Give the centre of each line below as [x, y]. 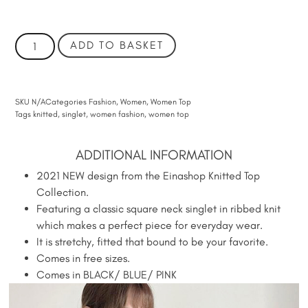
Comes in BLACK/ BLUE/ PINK [107, 274]
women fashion [118, 114]
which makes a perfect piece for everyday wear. [150, 225]
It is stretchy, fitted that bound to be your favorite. [152, 241]
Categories [66, 101]
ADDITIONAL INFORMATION [154, 154]
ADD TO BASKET [117, 45]
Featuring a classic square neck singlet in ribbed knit [158, 208]
